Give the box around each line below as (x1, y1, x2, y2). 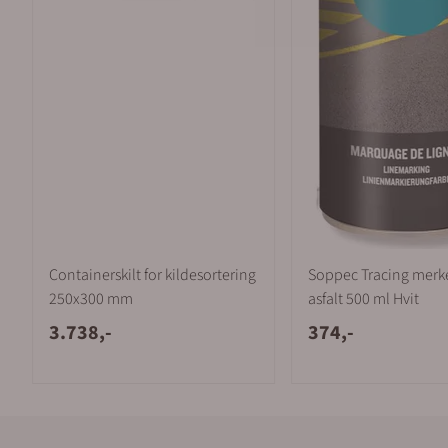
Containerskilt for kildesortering (49, 264, 256, 286)
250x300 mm (49, 288, 133, 310)
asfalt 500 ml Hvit (308, 288, 420, 310)
